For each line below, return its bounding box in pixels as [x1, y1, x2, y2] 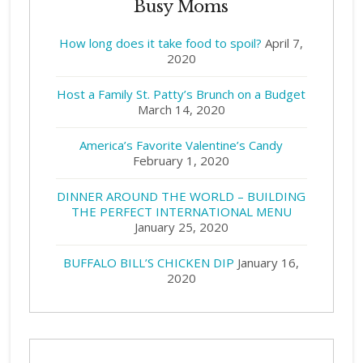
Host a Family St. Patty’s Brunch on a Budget [57, 85, 306, 102]
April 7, [265, 34, 304, 51]
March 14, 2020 [137, 100, 225, 117]
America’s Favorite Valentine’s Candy [79, 136, 284, 153]
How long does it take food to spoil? [59, 34, 263, 51]
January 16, [237, 254, 300, 271]
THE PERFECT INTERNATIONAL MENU [70, 203, 292, 220]
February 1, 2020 [133, 152, 230, 169]
